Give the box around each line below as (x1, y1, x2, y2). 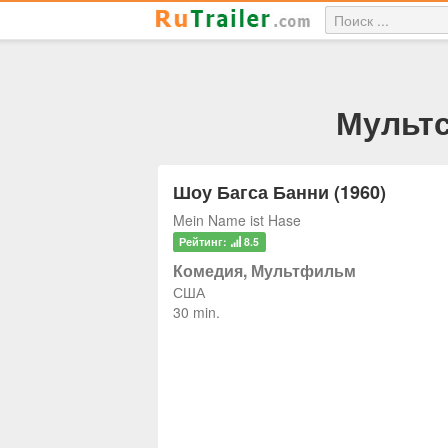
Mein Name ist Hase (173, 210, 301, 230)
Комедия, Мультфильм (173, 259, 356, 282)
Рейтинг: (179, 234, 231, 249)
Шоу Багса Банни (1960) (173, 179, 386, 205)
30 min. (173, 302, 220, 322)
